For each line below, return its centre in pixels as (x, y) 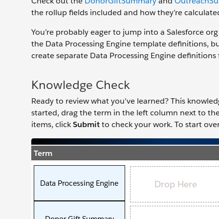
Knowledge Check (81, 85)
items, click (52, 124)
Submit (86, 124)
